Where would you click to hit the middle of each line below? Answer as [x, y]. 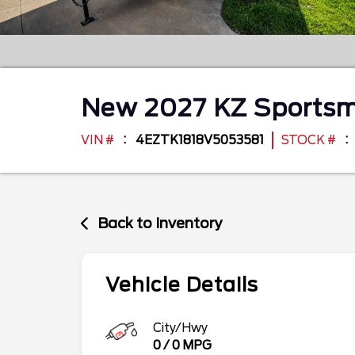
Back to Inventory [160, 223]
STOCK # [309, 140]
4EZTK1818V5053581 [200, 140]
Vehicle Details [182, 284]
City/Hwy [180, 328]
